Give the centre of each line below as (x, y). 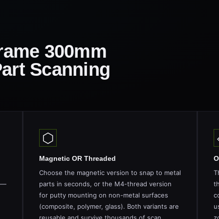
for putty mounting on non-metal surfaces (104, 191)
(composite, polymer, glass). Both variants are (109, 202)
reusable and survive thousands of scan (100, 214)
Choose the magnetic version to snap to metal (110, 169)
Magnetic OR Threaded (77, 154)
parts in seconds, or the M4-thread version (105, 180)
